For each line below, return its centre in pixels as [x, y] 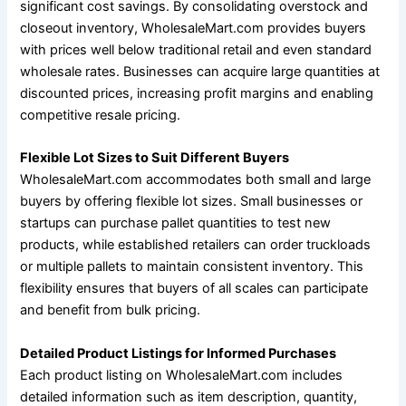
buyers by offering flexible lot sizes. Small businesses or [192, 202]
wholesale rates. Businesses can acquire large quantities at [200, 71]
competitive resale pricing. [101, 115]
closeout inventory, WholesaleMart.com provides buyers [193, 28]
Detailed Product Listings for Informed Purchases [179, 353]
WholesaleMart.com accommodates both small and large [196, 180]
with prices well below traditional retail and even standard [196, 49]
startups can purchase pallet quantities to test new [176, 223]
